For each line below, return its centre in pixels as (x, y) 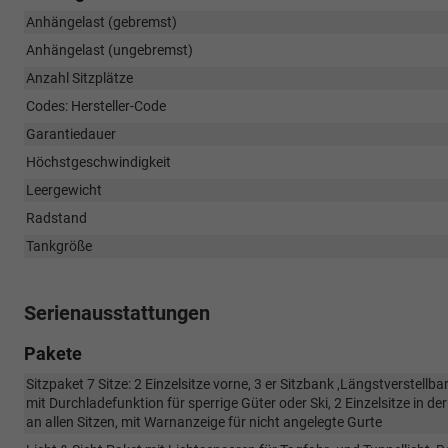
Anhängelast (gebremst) (101, 21)
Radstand (56, 217)
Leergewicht (64, 189)
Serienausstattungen (117, 312)
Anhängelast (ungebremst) (109, 49)
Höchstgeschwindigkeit (98, 161)
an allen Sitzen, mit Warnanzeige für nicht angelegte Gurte (204, 421)
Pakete (53, 353)
